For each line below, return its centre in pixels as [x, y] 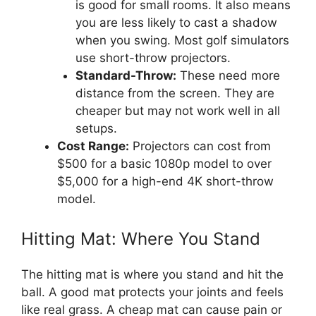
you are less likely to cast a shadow [176, 23]
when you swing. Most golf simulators [182, 41]
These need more [228, 76]
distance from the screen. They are [175, 93]
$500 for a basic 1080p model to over [164, 164]
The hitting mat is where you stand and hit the [152, 274]
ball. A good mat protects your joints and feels [152, 292]
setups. [96, 129]
